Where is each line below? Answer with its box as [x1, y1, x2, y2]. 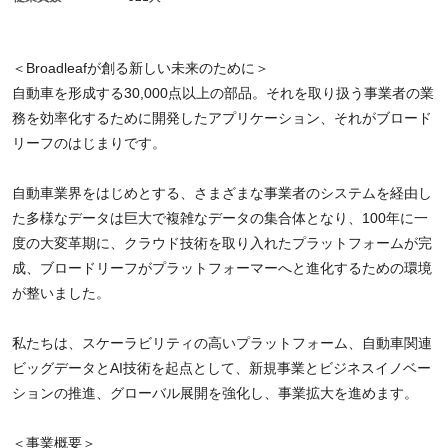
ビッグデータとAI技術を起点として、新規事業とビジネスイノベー [12, 360, 431, 376]
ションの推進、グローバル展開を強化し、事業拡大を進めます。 [12, 385, 418, 401]
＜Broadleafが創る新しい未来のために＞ [12, 60, 269, 76]
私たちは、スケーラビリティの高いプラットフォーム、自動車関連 [12, 335, 432, 351]
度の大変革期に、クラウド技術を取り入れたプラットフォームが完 [12, 235, 432, 251]
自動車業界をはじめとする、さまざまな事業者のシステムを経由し [12, 185, 432, 201]
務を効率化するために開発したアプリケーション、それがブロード [12, 110, 432, 126]
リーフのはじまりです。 [12, 135, 166, 151]
